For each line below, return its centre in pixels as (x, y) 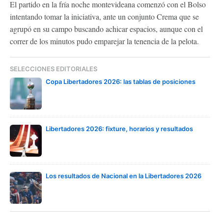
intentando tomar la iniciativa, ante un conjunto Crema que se (104, 16)
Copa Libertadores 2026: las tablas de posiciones (121, 81)
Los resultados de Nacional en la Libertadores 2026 (124, 176)
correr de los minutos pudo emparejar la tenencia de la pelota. (104, 41)
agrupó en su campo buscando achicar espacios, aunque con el (106, 28)
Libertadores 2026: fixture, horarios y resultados (119, 128)
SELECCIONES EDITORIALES (54, 69)
